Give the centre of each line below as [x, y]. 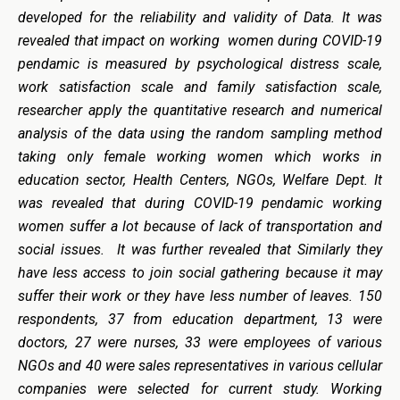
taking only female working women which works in [200, 156]
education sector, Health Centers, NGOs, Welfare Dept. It [200, 179]
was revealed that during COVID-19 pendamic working [200, 203]
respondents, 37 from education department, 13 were [200, 319]
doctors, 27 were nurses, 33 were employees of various [200, 342]
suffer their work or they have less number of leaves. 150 [200, 296]
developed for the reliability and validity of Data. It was [200, 17]
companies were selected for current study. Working [200, 388]
